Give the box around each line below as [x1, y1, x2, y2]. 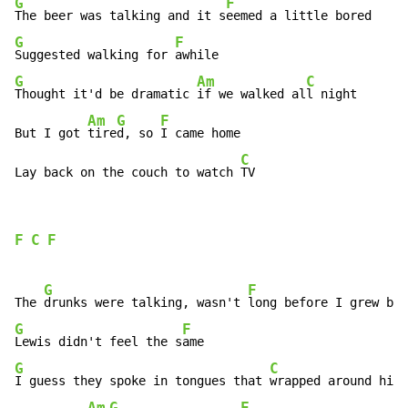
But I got [15, 126, 87, 141]
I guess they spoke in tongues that [15, 373, 270, 389]
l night [306, 87, 357, 102]
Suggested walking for [15, 47, 175, 63]
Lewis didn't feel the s [15, 334, 182, 350]
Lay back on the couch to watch [15, 165, 240, 180]
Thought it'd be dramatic [15, 87, 197, 102]
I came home [160, 126, 240, 141]
